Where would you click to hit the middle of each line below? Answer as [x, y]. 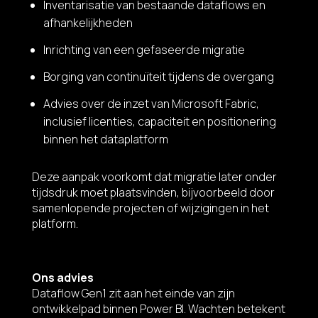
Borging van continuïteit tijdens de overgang [158, 76]
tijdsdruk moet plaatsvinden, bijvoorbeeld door [153, 192]
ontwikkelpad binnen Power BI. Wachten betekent [158, 308]
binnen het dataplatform [105, 139]
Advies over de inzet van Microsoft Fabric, [151, 103]
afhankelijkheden [88, 23]
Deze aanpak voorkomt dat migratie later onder [154, 176]
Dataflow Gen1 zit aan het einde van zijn [133, 293]
